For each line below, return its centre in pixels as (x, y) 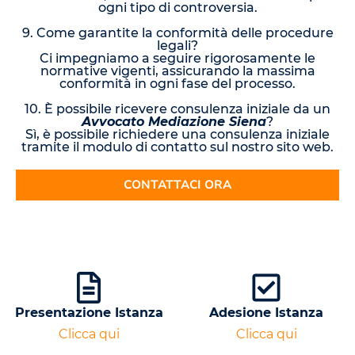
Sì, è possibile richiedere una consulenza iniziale (177, 135)
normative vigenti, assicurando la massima (177, 71)
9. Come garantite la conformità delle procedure (177, 33)
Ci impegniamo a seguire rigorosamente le (177, 59)
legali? (177, 46)
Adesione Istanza (266, 313)
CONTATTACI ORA (177, 185)
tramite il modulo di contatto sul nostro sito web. (177, 147)
